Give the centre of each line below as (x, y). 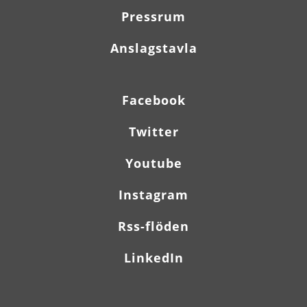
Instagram (153, 195)
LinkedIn (153, 258)
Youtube (153, 163)
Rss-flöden (153, 226)
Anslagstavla (153, 48)
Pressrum (153, 16)
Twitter (153, 132)
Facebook (153, 100)
